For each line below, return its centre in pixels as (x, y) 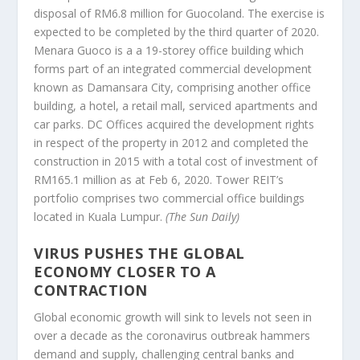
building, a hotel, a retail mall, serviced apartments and (176, 106)
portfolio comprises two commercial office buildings (170, 198)
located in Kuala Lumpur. (100, 217)
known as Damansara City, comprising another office (173, 88)
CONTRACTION (91, 290)
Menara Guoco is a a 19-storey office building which (169, 51)
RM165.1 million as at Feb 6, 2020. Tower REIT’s (159, 180)
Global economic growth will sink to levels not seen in (173, 317)
